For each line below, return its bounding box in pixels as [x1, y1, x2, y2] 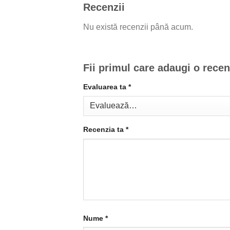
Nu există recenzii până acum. [83, 23, 193, 32]
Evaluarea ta [83, 83, 128, 91]
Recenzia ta [83, 125, 126, 134]
